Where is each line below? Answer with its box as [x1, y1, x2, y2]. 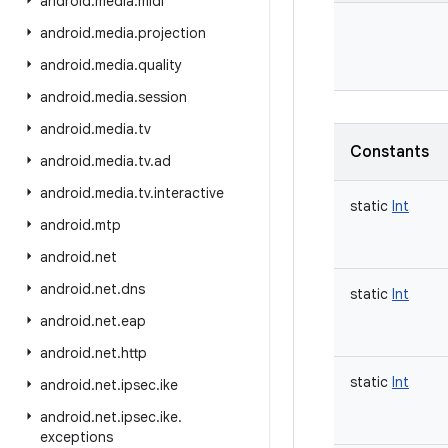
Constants [350, 142, 429, 162]
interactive [154, 184, 224, 202]
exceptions [40, 428, 113, 446]
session [138, 88, 187, 106]
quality [138, 56, 182, 74]
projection [138, 24, 206, 42]
